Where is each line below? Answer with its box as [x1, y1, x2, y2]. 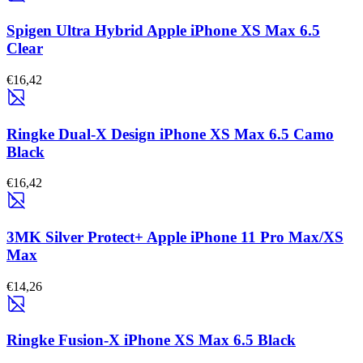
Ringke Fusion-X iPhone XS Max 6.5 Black [6, 331, 296, 349]
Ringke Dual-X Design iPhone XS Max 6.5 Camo [6, 125, 334, 143]
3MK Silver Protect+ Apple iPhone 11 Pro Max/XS [6, 228, 344, 246]
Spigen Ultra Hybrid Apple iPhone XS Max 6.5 [6, 22, 320, 40]
